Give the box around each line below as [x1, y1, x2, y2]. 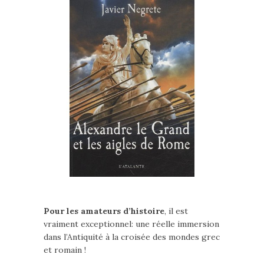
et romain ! [44, 245, 86, 255]
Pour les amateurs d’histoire [44, 206, 164, 216]
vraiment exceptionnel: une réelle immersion [44, 219, 219, 229]
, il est [164, 206, 188, 216]
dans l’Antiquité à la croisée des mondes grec [44, 232, 220, 242]
